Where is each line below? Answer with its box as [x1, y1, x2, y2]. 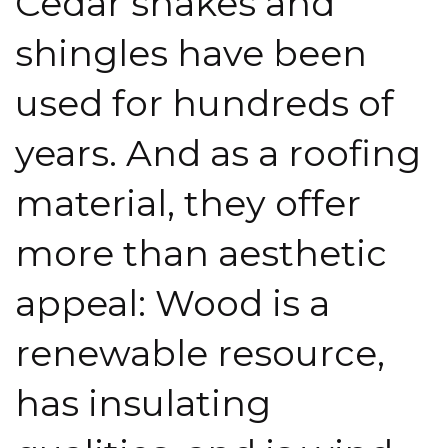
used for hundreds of [15, 80, 394, 125]
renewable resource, [15, 330, 385, 375]
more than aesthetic [15, 230, 387, 275]
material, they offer [15, 180, 361, 225]
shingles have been [15, 30, 367, 75]
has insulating [15, 380, 271, 425]
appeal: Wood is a [15, 280, 330, 325]
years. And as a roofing [15, 130, 421, 175]
